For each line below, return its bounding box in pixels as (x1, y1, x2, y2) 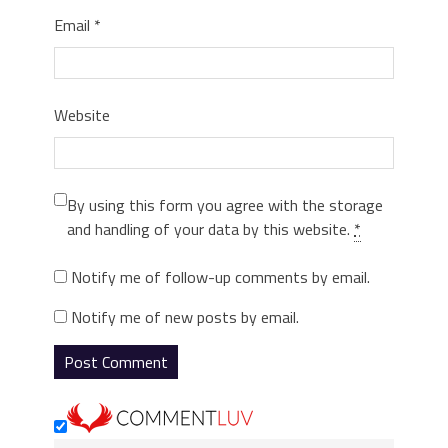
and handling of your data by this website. (67, 216, 354, 241)
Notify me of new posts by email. (71, 304, 299, 329)
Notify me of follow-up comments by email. (71, 264, 370, 289)
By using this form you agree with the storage (67, 192, 383, 217)
